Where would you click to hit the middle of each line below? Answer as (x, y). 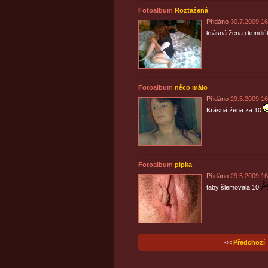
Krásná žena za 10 (234, 110)
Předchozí (249, 242)
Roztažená (191, 10)
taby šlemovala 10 (232, 187)
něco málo (191, 87)
